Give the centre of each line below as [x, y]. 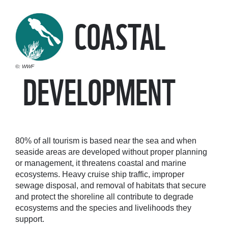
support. [32, 219]
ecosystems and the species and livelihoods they [103, 208]
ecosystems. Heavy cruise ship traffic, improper [100, 175]
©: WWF [25, 67]
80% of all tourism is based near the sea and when [106, 141]
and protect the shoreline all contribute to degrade [104, 197]
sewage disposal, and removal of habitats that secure [111, 186]
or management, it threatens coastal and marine [101, 163]
